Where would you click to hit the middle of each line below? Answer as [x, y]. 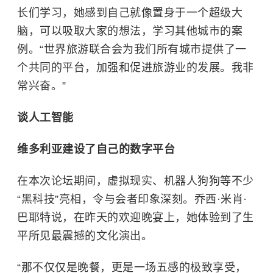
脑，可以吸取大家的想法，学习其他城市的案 [130, 31]
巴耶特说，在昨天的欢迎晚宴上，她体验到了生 [136, 218]
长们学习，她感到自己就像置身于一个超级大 [130, 13]
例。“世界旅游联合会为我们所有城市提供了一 [132, 49]
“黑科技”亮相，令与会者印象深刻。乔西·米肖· [132, 199]
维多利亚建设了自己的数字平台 [96, 149]
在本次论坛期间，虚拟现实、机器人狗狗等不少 [136, 181]
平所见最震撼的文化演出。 [85, 236]
